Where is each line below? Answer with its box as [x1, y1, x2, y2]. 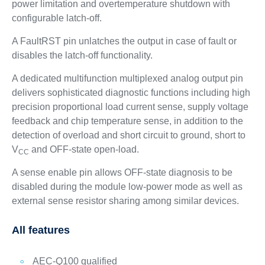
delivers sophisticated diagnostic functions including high [11, 88, 250, 98]
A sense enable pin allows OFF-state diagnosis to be [11, 167, 232, 177]
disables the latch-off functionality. [11, 50, 153, 60]
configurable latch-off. [11, 13, 102, 23]
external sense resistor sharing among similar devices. [11, 196, 239, 206]
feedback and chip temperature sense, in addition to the [11, 116, 243, 126]
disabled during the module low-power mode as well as [11, 182, 243, 192]
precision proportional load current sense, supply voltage [11, 102, 248, 112]
